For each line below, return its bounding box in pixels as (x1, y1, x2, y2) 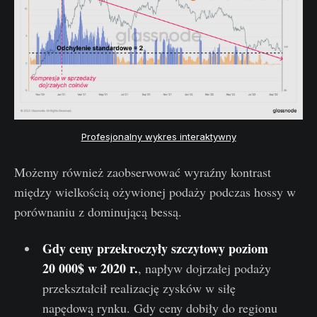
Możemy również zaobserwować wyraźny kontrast (14, 163, 271, 180)
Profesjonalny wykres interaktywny (81, 130, 236, 142)
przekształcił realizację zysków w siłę (42, 279, 236, 296)
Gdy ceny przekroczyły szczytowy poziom (42, 238, 268, 258)
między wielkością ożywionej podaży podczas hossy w (14, 183, 296, 200)
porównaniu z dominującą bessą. (14, 202, 182, 220)
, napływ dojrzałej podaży (137, 259, 271, 277)
